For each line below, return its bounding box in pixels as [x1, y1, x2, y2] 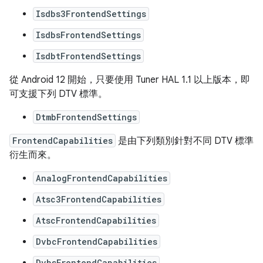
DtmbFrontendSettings [36, 112, 137, 123]
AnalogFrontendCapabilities [36, 173, 167, 184]
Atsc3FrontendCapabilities [36, 194, 161, 205]
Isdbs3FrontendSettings [36, 8, 146, 20]
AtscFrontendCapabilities [36, 215, 156, 227]
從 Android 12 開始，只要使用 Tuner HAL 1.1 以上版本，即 [9, 74, 250, 86]
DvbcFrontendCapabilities [36, 236, 157, 248]
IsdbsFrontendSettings [36, 29, 141, 41]
